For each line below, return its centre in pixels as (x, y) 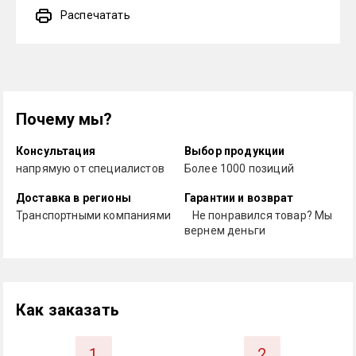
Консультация (56, 151)
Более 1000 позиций (239, 168)
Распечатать (95, 15)
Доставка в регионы (74, 198)
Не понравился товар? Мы (262, 215)
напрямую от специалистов (90, 168)
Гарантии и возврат (239, 198)
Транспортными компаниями (93, 215)
